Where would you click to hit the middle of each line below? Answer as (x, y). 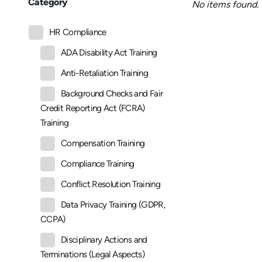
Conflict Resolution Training (111, 185)
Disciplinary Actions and (104, 240)
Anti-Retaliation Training (104, 73)
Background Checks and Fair (112, 94)
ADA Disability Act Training (109, 53)
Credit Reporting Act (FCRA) (93, 108)
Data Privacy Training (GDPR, (113, 205)
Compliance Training (98, 164)
